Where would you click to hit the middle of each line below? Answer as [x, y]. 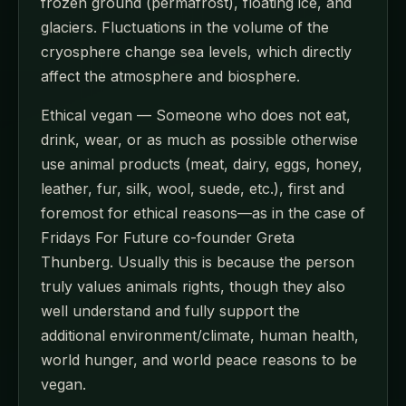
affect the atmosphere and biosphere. [170, 76]
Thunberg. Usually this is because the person [198, 261]
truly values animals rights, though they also [193, 286]
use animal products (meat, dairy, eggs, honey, [202, 164]
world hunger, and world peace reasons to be [199, 359]
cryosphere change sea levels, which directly [196, 51]
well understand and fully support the [170, 310]
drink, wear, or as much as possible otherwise [199, 139]
